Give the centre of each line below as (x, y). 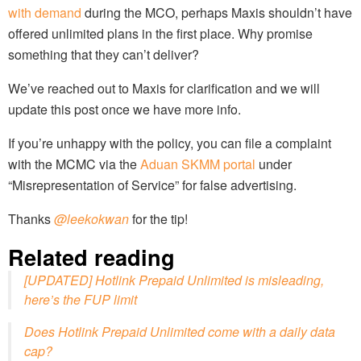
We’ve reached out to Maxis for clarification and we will (164, 88)
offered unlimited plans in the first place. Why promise (160, 33)
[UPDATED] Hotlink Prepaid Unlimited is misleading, (174, 280)
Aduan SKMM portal (198, 164)
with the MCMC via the (74, 164)
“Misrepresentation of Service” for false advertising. (152, 185)
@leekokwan (91, 218)
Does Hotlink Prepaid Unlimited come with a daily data (180, 331)
